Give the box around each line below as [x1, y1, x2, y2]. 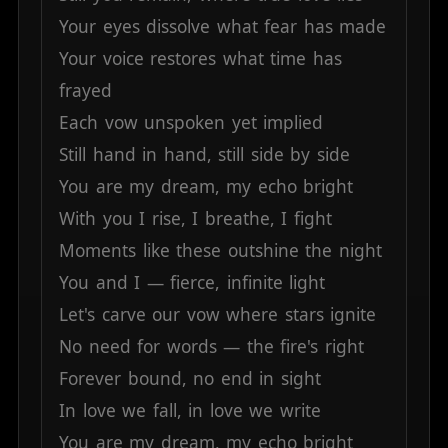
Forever [59, 367, 122, 391]
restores [150, 47, 217, 71]
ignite [330, 303, 377, 327]
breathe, [204, 207, 275, 231]
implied [263, 111, 324, 135]
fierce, [170, 271, 221, 295]
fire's [280, 335, 319, 359]
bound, [127, 367, 187, 391]
